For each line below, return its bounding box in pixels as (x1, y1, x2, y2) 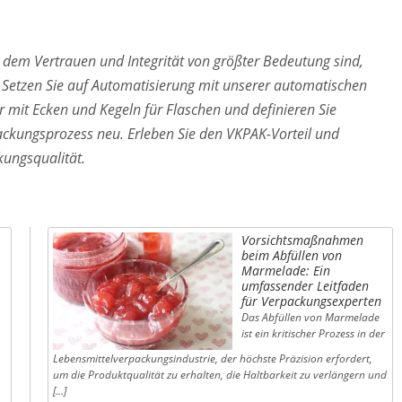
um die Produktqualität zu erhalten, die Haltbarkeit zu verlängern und (53, 366, 388, 382)
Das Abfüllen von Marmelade (241, 309, 380, 325)
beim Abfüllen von (241, 246, 343, 264)
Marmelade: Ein (241, 261, 331, 279)
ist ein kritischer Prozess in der (241, 325, 386, 341)
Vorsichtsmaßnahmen (241, 231, 364, 249)
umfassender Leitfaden (241, 276, 370, 294)
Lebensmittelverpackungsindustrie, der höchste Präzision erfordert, (53, 350, 373, 366)
